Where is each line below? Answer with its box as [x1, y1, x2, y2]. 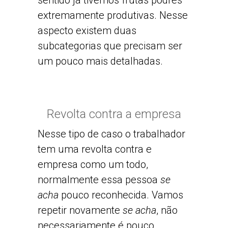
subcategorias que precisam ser [38, 40, 182, 52]
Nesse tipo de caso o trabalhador [38, 127, 185, 140]
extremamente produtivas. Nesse [38, 9, 188, 22]
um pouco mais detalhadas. [38, 55, 163, 68]
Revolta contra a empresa [47, 107, 181, 122]
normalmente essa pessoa [38, 173, 160, 186]
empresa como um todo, [38, 158, 148, 170]
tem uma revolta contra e [38, 142, 152, 155]
